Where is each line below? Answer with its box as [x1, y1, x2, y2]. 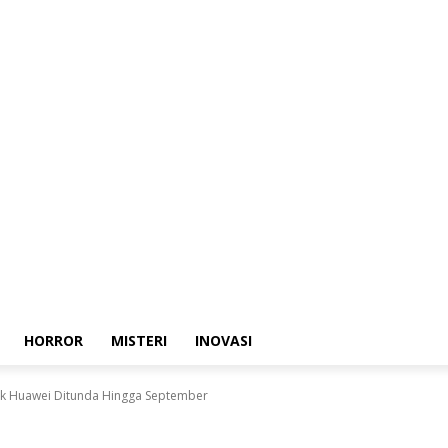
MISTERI [111, 331, 167, 350]
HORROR [24, 331, 83, 350]
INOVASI [195, 331, 252, 350]
